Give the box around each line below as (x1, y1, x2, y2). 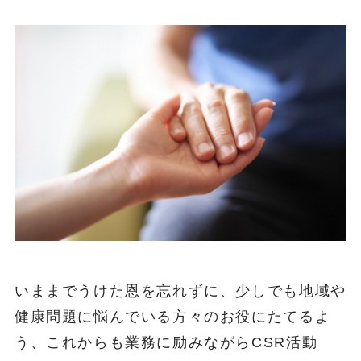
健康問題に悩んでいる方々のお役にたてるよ (14, 308, 331, 325)
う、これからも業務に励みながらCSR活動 (14, 334, 318, 351)
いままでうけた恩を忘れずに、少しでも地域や (14, 282, 346, 299)
